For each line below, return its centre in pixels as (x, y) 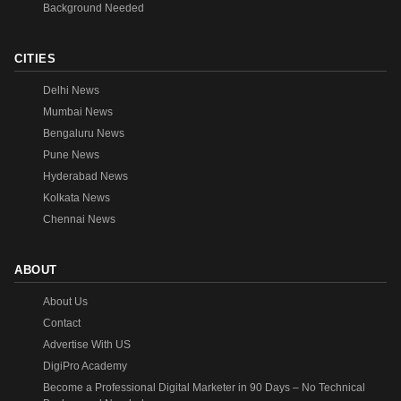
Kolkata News (77, 198)
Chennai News (79, 220)
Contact (62, 324)
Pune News (71, 155)
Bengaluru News (84, 134)
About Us (65, 302)
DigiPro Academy (85, 367)
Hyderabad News (85, 177)
